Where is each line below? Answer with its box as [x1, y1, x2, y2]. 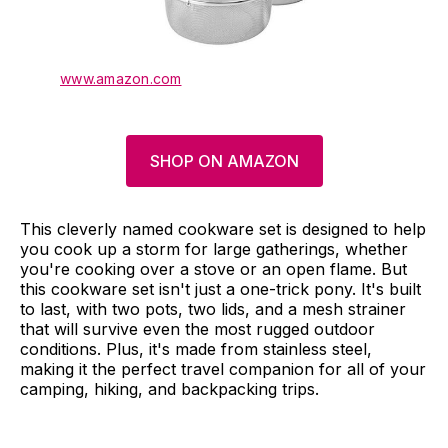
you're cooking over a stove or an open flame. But [20, 258, 407, 279]
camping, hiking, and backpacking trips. [20, 378, 319, 399]
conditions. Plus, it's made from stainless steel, [20, 338, 372, 359]
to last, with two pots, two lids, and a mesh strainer [20, 298, 406, 319]
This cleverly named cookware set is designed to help [20, 218, 426, 239]
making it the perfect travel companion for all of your [20, 358, 426, 379]
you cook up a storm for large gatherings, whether [20, 238, 408, 259]
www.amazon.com [60, 69, 182, 87]
